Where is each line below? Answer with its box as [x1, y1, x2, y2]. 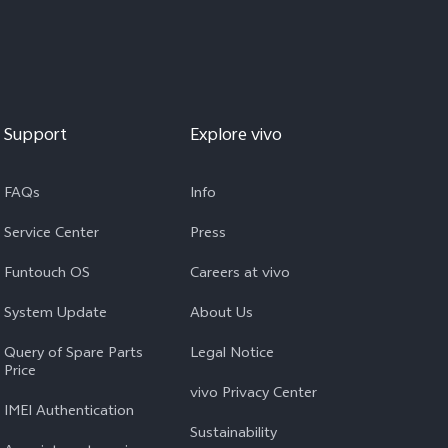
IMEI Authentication [4, 400, 134, 426]
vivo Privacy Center [190, 382, 317, 408]
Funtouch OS [4, 262, 90, 288]
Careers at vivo [190, 262, 290, 288]
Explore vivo [190, 122, 282, 152]
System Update [4, 302, 107, 328]
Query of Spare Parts [4, 342, 143, 368]
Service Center [4, 222, 99, 248]
